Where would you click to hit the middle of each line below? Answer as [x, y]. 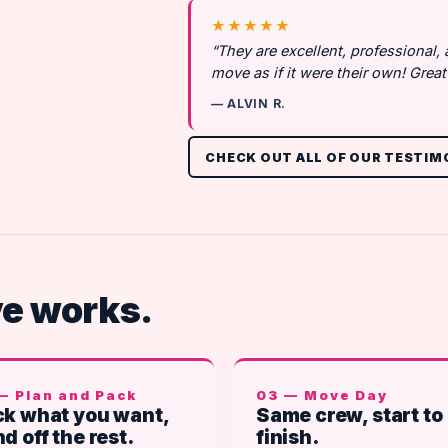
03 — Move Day [322, 395]
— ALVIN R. [248, 103]
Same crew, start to [349, 415]
